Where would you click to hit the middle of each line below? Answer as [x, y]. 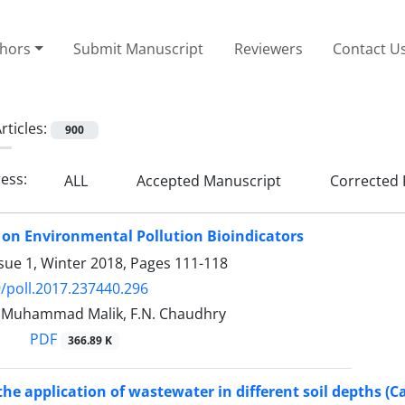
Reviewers [268, 48]
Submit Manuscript [139, 48]
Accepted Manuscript [207, 180]
